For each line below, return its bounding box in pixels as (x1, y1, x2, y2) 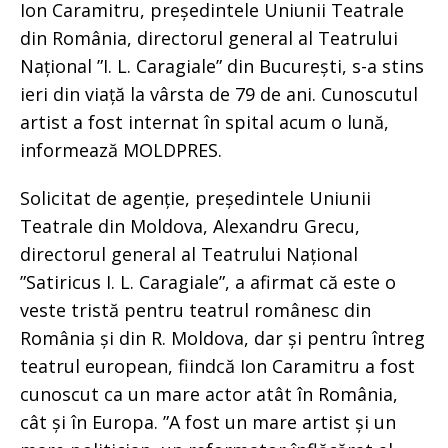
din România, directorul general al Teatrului (20, 25, 398, 50)
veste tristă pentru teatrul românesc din (20, 297, 371, 322)
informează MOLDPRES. (20, 137, 222, 162)
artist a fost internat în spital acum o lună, (20, 109, 389, 134)
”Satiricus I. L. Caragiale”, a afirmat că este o (20, 269, 396, 294)
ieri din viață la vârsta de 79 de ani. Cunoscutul (20, 81, 418, 106)
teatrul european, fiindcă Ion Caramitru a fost (20, 353, 415, 378)
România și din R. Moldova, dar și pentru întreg (20, 325, 425, 350)
